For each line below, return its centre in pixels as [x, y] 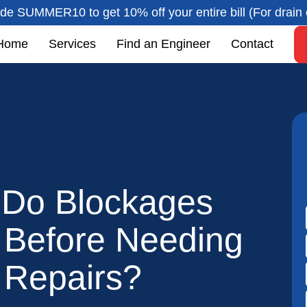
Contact [252, 44]
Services [72, 44]
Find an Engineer [163, 44]
